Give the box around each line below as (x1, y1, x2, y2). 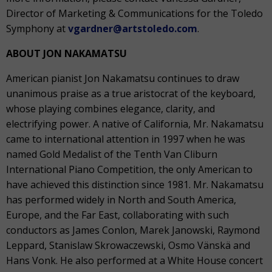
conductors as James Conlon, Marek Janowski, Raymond (6, 223, 260, 237)
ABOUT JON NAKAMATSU (6, 47, 127, 60)
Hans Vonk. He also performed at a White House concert (6, 254, 263, 267)
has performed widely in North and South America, (6, 193, 236, 206)
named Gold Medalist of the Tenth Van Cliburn (6, 148, 217, 161)
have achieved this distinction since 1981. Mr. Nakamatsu (6, 178, 263, 191)
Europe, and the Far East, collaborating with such (6, 208, 229, 222)
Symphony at (6, 22, 68, 35)
